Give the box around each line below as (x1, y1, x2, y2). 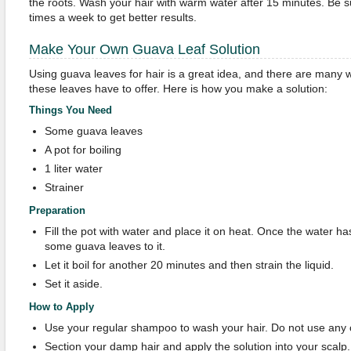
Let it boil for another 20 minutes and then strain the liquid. (44, 259, 334, 271)
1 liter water (44, 162, 103, 175)
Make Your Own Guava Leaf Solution (28, 42, 260, 57)
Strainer (44, 181, 84, 194)
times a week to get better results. (28, 11, 197, 24)
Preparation (28, 204, 85, 216)
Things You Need (28, 104, 112, 116)
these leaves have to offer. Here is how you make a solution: (28, 82, 327, 95)
